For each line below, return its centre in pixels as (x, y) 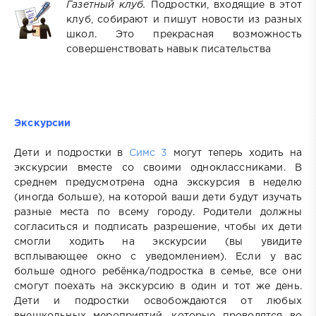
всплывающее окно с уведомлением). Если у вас (158, 256)
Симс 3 (148, 153)
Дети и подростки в (72, 153)
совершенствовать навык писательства (169, 49)
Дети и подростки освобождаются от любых (158, 301)
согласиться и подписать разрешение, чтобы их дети (158, 227)
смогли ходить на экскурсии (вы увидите (158, 242)
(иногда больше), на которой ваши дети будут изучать (158, 197)
